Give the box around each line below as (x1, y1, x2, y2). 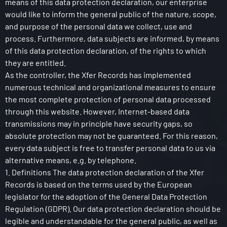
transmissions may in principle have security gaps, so (5, 119, 193, 128)
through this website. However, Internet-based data (5, 106, 190, 116)
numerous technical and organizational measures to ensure (5, 82, 216, 92)
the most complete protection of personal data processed (5, 94, 211, 104)
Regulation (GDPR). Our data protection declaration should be (5, 204, 221, 213)
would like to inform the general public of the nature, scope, (5, 9, 216, 19)
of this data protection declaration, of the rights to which (5, 46, 206, 55)
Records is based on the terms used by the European (5, 179, 192, 189)
